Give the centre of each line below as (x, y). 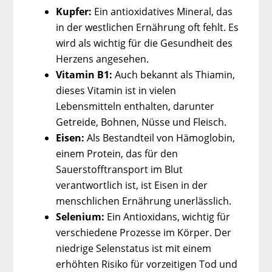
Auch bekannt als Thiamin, (174, 74)
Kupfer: (74, 11)
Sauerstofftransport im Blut (120, 169)
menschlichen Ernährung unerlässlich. (144, 201)
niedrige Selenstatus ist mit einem (134, 248)
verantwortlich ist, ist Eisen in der (132, 185)
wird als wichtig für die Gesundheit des (144, 43)
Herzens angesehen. (103, 59)
